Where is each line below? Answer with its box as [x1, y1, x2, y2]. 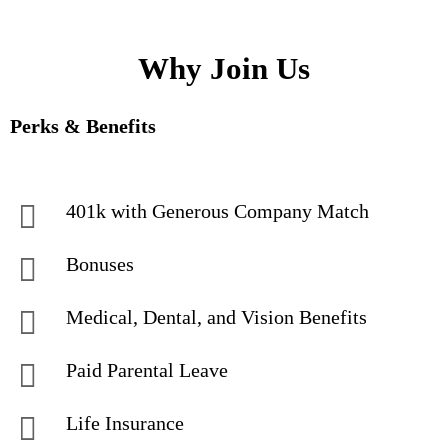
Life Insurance [66, 412, 184, 434]
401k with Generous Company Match [66, 200, 374, 222]
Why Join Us [138, 51, 310, 86]
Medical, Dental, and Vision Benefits [66, 306, 367, 328]
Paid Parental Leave [66, 359, 228, 381]
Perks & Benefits [10, 115, 156, 137]
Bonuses [66, 253, 134, 275]
